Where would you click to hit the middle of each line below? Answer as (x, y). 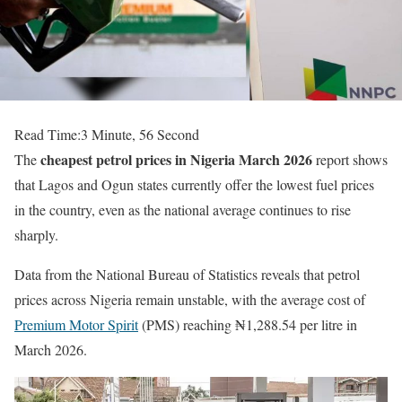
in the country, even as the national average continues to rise (183, 210)
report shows (350, 159)
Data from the (55, 274)
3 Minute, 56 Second (140, 134)
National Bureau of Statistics (177, 274)
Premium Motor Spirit (76, 324)
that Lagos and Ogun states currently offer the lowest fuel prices (194, 184)
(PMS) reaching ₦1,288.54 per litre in (248, 324)
